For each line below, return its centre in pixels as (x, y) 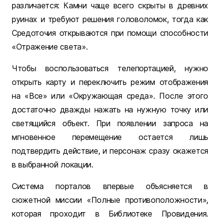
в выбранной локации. (53, 165)
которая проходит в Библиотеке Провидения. (110, 214)
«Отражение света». (50, 47)
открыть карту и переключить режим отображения (110, 82)
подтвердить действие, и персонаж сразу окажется (110, 151)
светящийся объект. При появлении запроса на (110, 124)
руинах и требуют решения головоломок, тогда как (110, 19)
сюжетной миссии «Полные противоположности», (110, 200)
